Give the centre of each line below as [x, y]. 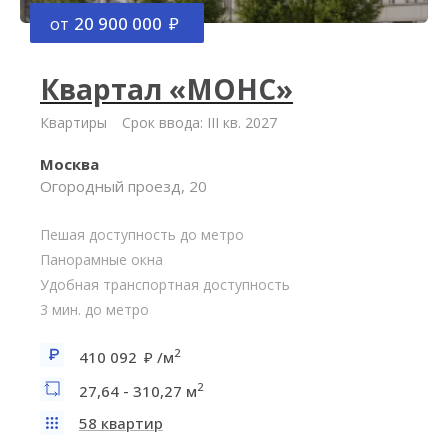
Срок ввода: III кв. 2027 [199, 122]
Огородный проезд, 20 [123, 186]
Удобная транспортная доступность [165, 284]
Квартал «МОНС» [166, 89]
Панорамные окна [101, 259]
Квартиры [73, 122]
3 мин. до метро [94, 309]
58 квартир [121, 423]
